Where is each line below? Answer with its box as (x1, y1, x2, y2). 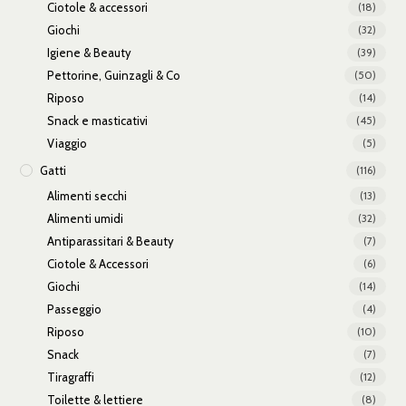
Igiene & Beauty (47, 44, 132, 60)
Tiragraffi (47, 369, 95, 384)
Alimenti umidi (47, 210, 124, 226)
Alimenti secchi (47, 188, 128, 203)
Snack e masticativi (47, 112, 149, 128)
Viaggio (47, 135, 88, 150)
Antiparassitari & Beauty (47, 233, 175, 248)
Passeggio (47, 301, 102, 316)
